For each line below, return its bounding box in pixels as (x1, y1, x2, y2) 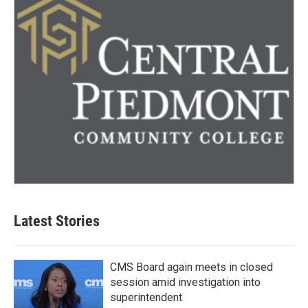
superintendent (110, 291, 182, 305)
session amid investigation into (110, 276, 261, 289)
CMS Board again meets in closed (110, 261, 273, 274)
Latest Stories (14, 212, 100, 230)
